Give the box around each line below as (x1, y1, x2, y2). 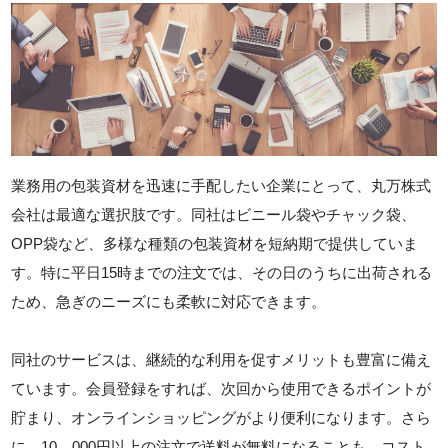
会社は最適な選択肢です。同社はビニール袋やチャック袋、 (11, 206, 417, 224)
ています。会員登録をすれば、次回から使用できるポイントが (11, 380, 432, 398)
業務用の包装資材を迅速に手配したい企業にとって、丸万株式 (11, 177, 432, 195)
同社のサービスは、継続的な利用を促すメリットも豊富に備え (11, 351, 432, 369)
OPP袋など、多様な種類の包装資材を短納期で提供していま (11, 235, 419, 253)
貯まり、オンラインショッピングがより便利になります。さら (11, 409, 432, 427)
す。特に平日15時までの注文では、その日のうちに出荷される (11, 264, 433, 282)
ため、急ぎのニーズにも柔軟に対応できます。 (11, 293, 327, 311)
